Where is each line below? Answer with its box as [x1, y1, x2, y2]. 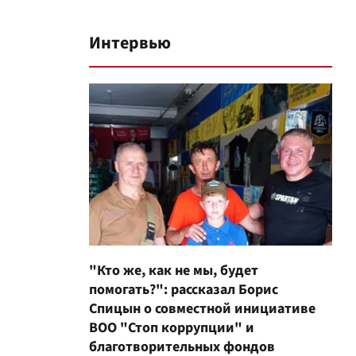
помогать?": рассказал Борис [89, 280, 278, 300]
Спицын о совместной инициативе [89, 299, 315, 319]
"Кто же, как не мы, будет [89, 261, 258, 281]
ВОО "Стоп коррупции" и [89, 318, 254, 339]
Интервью [89, 30, 171, 56]
